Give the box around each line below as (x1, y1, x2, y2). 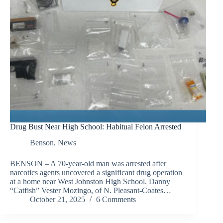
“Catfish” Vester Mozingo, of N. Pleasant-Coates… (10, 186, 171, 195)
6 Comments (96, 195, 136, 204)
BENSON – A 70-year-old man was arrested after (10, 159, 166, 168)
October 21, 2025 (30, 195, 85, 204)
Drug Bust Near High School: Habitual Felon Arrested (10, 122, 181, 131)
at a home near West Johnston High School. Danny (10, 177, 170, 186)
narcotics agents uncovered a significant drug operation (10, 168, 182, 177)
